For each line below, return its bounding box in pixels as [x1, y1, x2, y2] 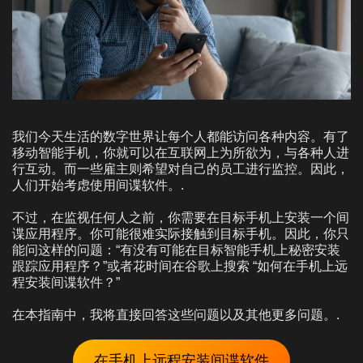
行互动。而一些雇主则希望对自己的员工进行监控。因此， [12, 161, 349, 176]
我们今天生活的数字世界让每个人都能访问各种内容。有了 [12, 129, 349, 143]
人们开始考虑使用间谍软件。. [12, 177, 184, 192]
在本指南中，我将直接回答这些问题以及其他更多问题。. [12, 307, 340, 322]
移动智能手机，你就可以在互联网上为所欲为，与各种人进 [12, 145, 349, 160]
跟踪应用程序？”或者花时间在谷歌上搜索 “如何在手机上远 [12, 258, 348, 273]
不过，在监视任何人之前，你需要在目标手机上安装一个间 [12, 210, 349, 224]
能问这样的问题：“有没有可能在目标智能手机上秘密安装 [12, 242, 340, 257]
